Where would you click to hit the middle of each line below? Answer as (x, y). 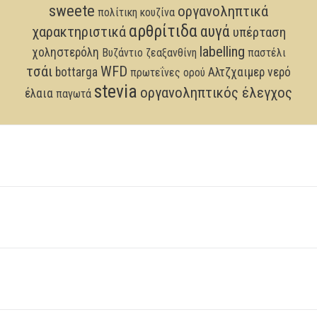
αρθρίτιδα (163, 31)
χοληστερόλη (65, 52)
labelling (222, 51)
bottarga (76, 72)
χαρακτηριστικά (79, 31)
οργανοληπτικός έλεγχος (216, 92)
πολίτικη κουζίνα (136, 12)
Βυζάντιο (122, 52)
